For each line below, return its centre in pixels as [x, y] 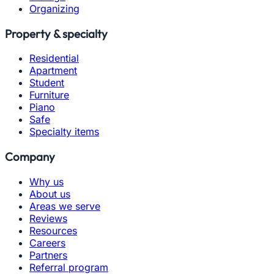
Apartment [53, 71]
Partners [48, 255]
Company [30, 157]
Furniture [49, 95]
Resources [53, 230]
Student [47, 83]
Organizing [54, 8]
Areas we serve [65, 206]
